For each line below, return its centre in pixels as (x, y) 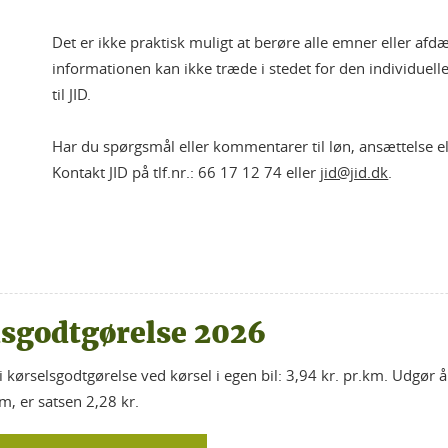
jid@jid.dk (354, 172)
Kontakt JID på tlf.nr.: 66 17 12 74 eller (186, 172)
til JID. (72, 94)
